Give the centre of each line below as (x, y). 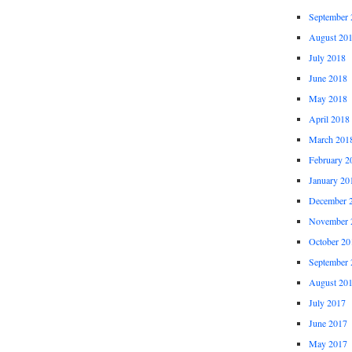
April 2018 (329, 119)
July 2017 (327, 303)
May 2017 (328, 344)
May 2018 (328, 99)
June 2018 (328, 78)
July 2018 (327, 58)
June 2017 (328, 323)
